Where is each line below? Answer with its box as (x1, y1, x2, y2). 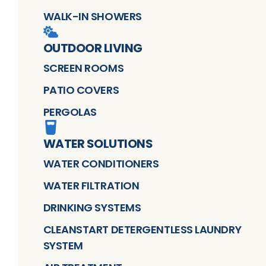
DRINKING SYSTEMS (43, 199, 141, 215)
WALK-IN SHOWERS (43, 8, 142, 24)
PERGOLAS (43, 104, 97, 119)
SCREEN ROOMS (43, 60, 124, 75)
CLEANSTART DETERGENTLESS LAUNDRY (43, 221, 242, 237)
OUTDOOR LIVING (43, 39, 142, 56)
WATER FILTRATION (43, 178, 140, 193)
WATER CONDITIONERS (43, 156, 159, 171)
